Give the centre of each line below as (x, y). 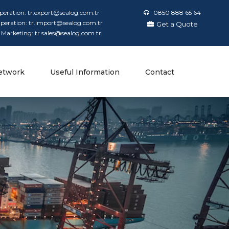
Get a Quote (177, 24)
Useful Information (85, 72)
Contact (159, 72)
